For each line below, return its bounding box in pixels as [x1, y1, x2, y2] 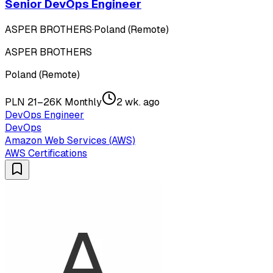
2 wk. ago [116, 95, 160, 108]
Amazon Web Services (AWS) [5, 133, 135, 147]
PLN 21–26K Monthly [5, 95, 102, 108]
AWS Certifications [5, 146, 87, 160]
